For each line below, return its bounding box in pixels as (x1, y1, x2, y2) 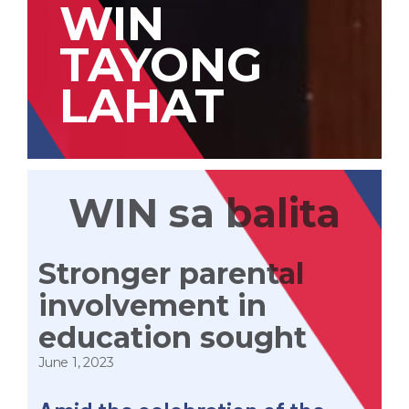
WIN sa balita (68, 189, 341, 237)
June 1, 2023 (38, 354, 114, 371)
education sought (38, 320, 307, 355)
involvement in (38, 288, 267, 323)
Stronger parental (38, 256, 304, 291)
